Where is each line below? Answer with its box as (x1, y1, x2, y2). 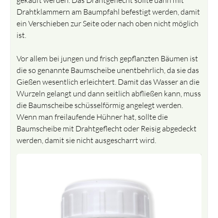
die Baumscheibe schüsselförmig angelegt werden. (17, 100, 183, 110)
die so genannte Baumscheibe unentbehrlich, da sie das (17, 65, 200, 75)
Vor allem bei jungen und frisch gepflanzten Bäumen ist (17, 53, 199, 63)
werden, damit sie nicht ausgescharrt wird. (17, 135, 157, 145)
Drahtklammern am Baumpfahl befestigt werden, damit (17, 6, 200, 17)
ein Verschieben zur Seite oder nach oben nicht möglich (17, 18, 199, 28)
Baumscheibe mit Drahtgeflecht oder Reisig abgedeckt (17, 123, 197, 133)
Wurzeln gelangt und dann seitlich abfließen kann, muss (17, 88, 201, 98)
